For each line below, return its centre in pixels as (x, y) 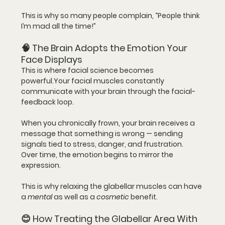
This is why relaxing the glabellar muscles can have (112, 186)
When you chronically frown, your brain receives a (109, 123)
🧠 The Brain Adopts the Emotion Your (105, 48)
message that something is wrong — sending (103, 133)
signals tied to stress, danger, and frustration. (104, 144)
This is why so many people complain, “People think (111, 15)
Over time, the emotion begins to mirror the (98, 154)
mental (40, 197)
